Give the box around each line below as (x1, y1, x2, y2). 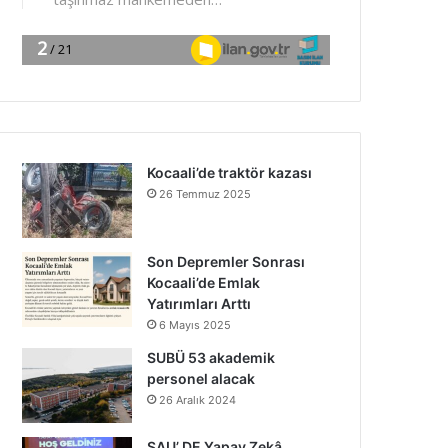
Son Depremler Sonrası (147, 253, 306, 270)
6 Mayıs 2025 (159, 318, 232, 332)
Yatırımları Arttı (147, 295, 252, 312)
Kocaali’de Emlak (147, 274, 261, 291)
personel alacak (147, 370, 256, 387)
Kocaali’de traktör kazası (147, 164, 313, 181)
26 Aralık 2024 (159, 393, 237, 407)
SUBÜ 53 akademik (147, 349, 276, 366)
